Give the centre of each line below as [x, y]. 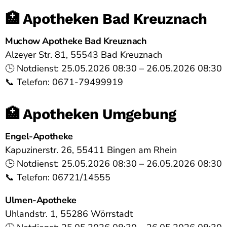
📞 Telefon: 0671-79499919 [64, 82]
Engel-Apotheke [39, 137]
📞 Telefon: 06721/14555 [58, 178]
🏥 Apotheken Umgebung [91, 114]
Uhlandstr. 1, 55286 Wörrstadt [69, 214]
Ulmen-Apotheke [41, 200]
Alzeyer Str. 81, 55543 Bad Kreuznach [84, 55]
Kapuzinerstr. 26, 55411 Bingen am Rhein [91, 150]
